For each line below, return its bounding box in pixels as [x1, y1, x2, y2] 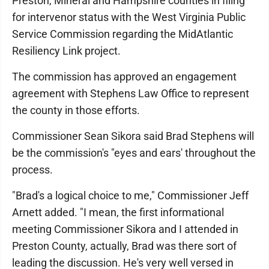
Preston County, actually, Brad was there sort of [12, 240, 237, 252]
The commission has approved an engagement [12, 70, 237, 83]
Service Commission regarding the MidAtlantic [12, 28, 233, 40]
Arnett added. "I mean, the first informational [12, 206, 224, 219]
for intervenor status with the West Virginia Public [12, 11, 246, 23]
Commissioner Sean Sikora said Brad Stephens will [12, 130, 254, 142]
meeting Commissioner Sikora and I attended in [12, 223, 238, 235]
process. [12, 163, 53, 176]
